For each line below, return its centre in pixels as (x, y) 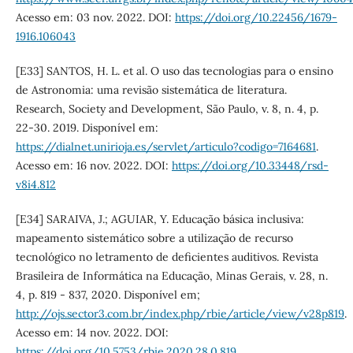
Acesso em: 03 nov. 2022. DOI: (95, 17)
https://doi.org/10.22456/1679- (256, 17)
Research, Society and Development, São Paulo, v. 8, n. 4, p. (167, 108)
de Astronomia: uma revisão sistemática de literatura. (151, 89)
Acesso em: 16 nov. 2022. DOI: (93, 165)
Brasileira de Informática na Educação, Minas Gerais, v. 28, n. (171, 275)
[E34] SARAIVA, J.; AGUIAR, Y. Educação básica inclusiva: (160, 219)
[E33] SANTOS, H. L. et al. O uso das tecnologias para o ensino (174, 71)
